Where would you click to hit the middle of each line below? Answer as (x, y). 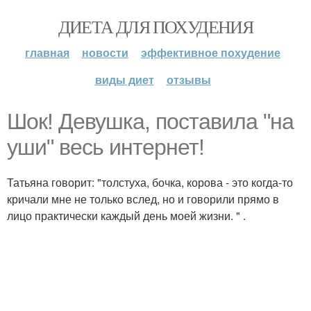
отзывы (188, 79)
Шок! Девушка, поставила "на (150, 121)
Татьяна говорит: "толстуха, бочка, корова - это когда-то (150, 182)
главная (47, 52)
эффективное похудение (211, 52)
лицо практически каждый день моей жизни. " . (126, 216)
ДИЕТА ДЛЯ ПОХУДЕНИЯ (155, 26)
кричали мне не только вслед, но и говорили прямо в (143, 199)
